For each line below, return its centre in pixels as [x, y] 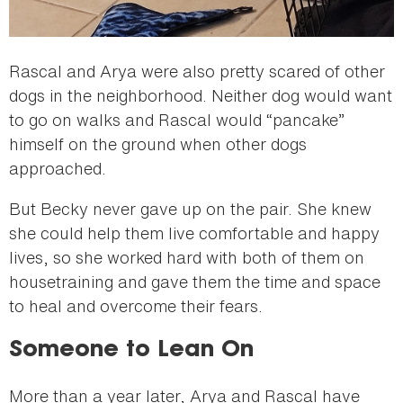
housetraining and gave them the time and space [195, 281]
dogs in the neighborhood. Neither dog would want [201, 95]
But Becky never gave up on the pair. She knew [190, 208]
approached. [60, 168]
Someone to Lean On [131, 350]
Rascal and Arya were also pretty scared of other [197, 71]
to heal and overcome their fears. [138, 305]
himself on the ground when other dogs [158, 143]
